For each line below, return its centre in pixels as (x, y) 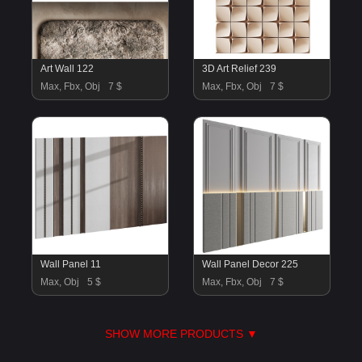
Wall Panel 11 (71, 264)
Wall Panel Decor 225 (250, 264)
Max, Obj (60, 282)
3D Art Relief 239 (239, 69)
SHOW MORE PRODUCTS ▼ (181, 334)
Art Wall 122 (67, 69)
